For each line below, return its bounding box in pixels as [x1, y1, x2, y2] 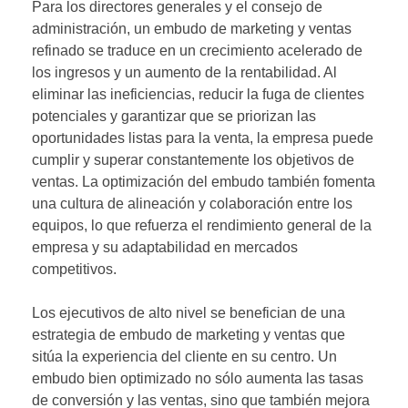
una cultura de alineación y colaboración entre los [32, 196, 352, 211]
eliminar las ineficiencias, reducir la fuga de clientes [32, 87, 364, 102]
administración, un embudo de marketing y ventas [32, 21, 352, 36]
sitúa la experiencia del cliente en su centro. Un [32, 349, 337, 364]
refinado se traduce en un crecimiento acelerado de [32, 43, 362, 58]
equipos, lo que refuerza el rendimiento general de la [32, 218, 372, 233]
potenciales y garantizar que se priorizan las [32, 108, 316, 124]
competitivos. [32, 261, 117, 277]
